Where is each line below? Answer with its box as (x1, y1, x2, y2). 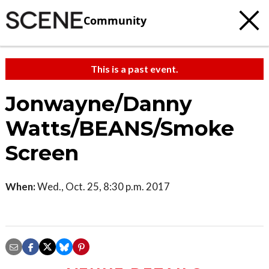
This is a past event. (91, 63, 178, 74)
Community (83, 13, 147, 28)
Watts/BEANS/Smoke (5, 116, 234, 141)
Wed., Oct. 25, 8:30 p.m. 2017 (35, 180, 170, 193)
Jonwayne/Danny (5, 91, 192, 116)
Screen (5, 141, 79, 166)
